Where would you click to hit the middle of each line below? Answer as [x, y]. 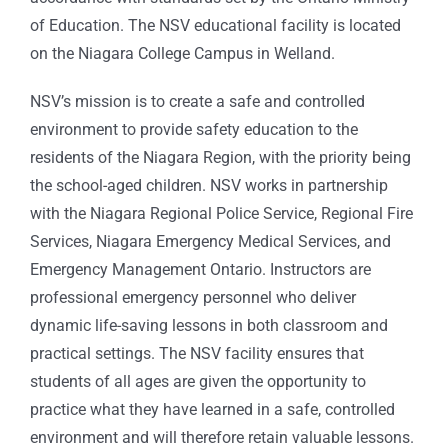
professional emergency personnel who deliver [193, 298]
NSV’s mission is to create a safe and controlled [197, 102]
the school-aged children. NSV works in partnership [209, 186]
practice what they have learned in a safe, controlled [212, 410]
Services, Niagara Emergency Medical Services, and [210, 242]
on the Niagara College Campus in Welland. [182, 54]
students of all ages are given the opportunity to [198, 382]
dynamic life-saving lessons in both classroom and [209, 326]
